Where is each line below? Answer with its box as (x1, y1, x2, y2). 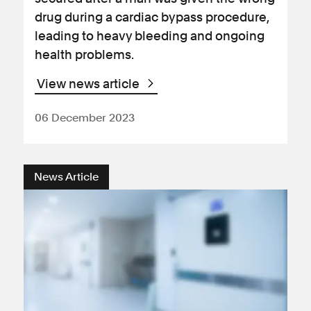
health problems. (35, 47, 134, 62)
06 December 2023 (35, 111, 135, 124)
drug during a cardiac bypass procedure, (35, 10, 269, 24)
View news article (37, 76, 142, 91)
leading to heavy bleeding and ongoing (35, 28, 264, 43)
